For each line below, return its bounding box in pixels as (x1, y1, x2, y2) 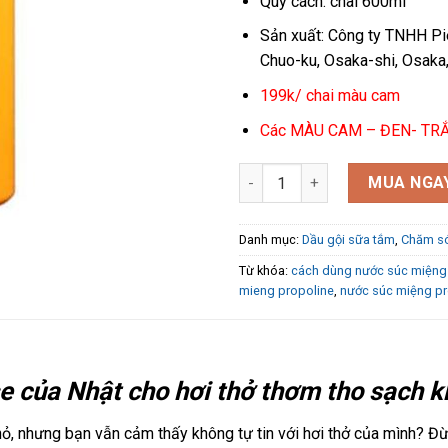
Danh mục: (239, 232, 302, 248)
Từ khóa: (239, 263, 291, 279)
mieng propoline (239, 283, 334, 299)
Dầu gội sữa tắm (302, 232, 395, 248)
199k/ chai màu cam (259, 85, 400, 105)
